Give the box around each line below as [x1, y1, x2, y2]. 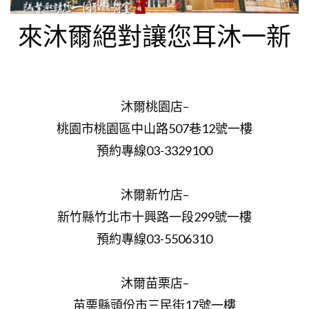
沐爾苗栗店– [120, 275, 189, 290]
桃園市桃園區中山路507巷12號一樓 [57, 120, 252, 136]
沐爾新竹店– [120, 186, 189, 202]
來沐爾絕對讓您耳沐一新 [18, 20, 291, 51]
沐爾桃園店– [120, 98, 189, 114]
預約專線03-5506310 [97, 230, 212, 246]
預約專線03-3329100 [97, 142, 212, 158]
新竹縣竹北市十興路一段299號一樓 [57, 208, 252, 224]
